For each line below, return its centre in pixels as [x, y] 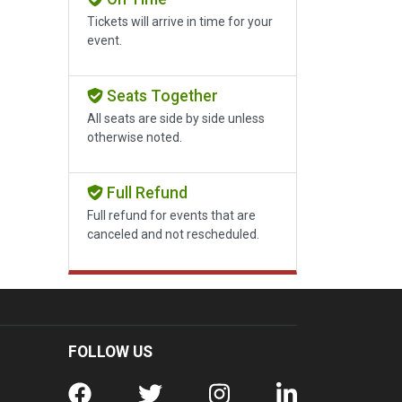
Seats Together [160, 96]
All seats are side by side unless [176, 119]
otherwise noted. [135, 138]
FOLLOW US [110, 351]
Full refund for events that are [171, 216]
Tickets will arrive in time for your [180, 22]
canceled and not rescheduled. [173, 235]
